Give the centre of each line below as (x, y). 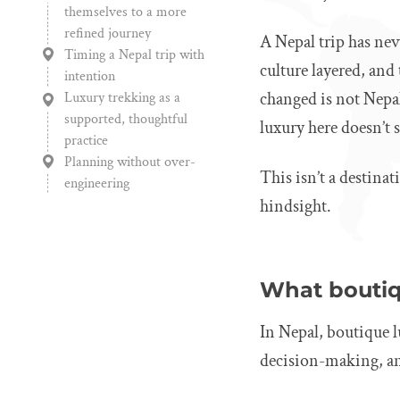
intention (90, 76)
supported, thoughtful (126, 119)
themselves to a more (125, 12)
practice (86, 141)
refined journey (108, 33)
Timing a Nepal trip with (134, 55)
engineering (97, 183)
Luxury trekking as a (122, 98)
